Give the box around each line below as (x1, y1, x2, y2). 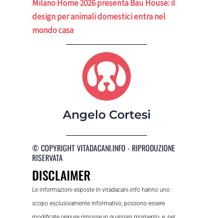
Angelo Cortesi (62, 107, 151, 122)
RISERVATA (32, 152, 63, 164)
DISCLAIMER (32, 166, 91, 184)
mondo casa (32, 24, 74, 36)
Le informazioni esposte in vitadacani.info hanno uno (32, 186, 170, 194)
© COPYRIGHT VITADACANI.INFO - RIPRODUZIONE (32, 142, 176, 154)
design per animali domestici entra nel (32, 11, 166, 22)
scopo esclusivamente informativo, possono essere (32, 200, 165, 207)
